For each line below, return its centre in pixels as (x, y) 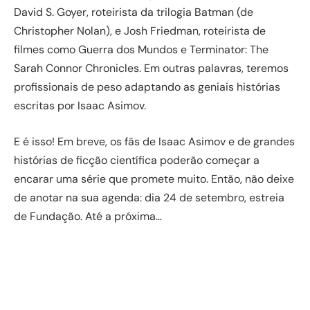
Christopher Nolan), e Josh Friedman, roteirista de (140, 31)
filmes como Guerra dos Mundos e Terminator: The (141, 50)
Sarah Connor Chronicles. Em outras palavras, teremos (151, 69)
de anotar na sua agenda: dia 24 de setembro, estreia (149, 197)
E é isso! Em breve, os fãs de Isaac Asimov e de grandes (154, 141)
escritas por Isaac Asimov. (80, 106)
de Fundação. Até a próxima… (88, 216)
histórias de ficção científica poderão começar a (137, 160)
